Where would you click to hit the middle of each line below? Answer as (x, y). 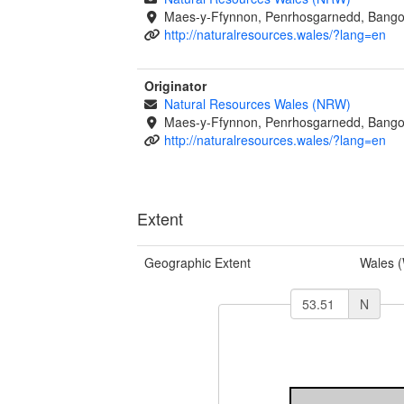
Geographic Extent (197, 262)
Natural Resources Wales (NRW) (257, 103)
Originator (175, 85)
